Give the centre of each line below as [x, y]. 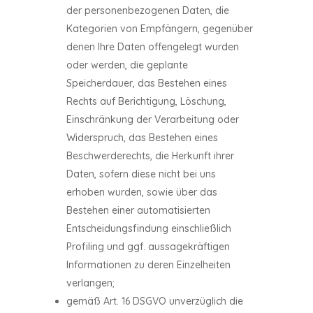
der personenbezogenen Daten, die [147, 10]
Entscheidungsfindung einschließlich [148, 228]
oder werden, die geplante [127, 65]
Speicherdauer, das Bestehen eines [146, 83]
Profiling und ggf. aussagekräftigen [148, 247]
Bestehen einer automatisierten [138, 210]
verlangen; [90, 283]
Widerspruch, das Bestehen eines [142, 138]
